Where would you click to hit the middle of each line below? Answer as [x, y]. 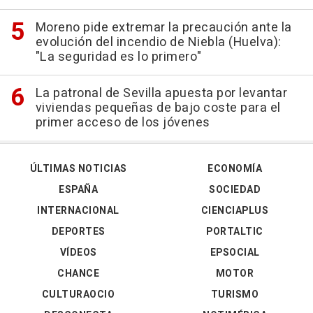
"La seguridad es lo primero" [118, 57]
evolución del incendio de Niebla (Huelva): [158, 42]
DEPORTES [78, 231]
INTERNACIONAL [78, 210]
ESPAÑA [78, 189]
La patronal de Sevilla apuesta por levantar [161, 93]
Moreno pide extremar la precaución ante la [163, 27]
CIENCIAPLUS [235, 210]
